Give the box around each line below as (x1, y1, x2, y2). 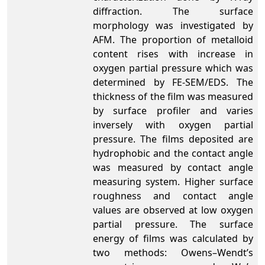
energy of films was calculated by (93, 232, 253, 245)
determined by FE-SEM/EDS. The (93, 76, 253, 89)
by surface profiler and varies (93, 104, 253, 117)
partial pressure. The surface (93, 218, 253, 231)
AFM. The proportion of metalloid (93, 33, 253, 46)
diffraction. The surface (93, 5, 253, 18)
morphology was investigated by (93, 19, 253, 32)
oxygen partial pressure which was (93, 62, 253, 75)
